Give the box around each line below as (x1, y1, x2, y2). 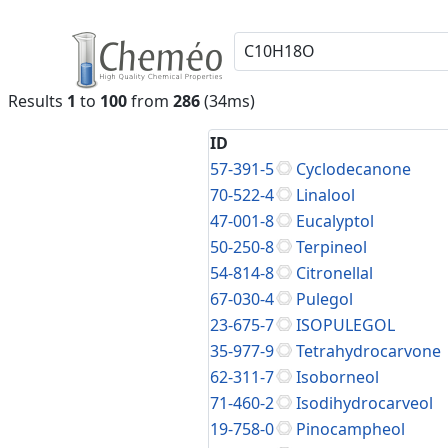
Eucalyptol (296, 210, 374, 232)
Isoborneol (296, 366, 379, 388)
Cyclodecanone (296, 158, 411, 180)
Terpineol (296, 236, 367, 258)
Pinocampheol (296, 418, 405, 440)
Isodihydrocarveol (296, 392, 433, 414)
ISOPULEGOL (296, 314, 395, 336)
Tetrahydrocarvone (296, 340, 441, 362)
